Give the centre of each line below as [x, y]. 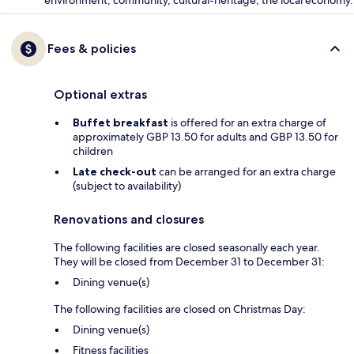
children [93, 151]
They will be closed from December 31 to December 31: [189, 262]
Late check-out [115, 172]
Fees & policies [92, 49]
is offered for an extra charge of [247, 123]
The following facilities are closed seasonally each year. [187, 248]
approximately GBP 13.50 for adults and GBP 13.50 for [205, 137]
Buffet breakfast [121, 123]
